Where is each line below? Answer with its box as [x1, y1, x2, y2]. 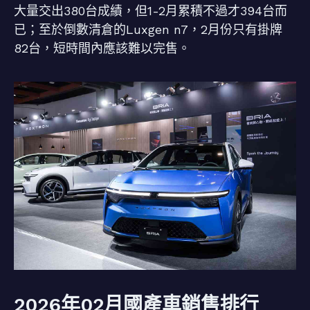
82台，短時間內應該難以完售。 [14, 41, 190, 55]
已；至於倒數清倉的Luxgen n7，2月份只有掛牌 [14, 22, 282, 37]
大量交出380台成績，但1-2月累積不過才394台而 [14, 3, 287, 18]
